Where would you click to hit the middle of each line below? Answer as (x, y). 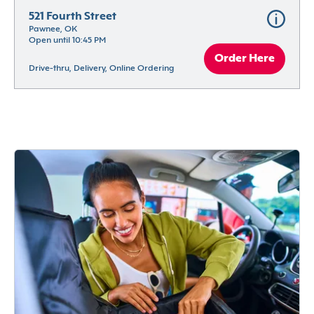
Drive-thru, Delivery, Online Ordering (101, 69)
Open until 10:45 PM (67, 41)
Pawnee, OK (53, 30)
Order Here (245, 59)
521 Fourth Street (73, 17)
